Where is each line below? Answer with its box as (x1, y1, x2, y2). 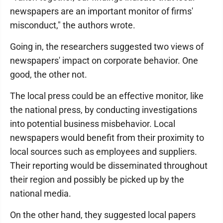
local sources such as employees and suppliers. (10, 146, 197, 157)
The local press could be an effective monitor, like (10, 91, 204, 101)
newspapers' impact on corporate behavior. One (10, 55, 198, 66)
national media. (10, 188, 71, 199)
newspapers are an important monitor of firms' (10, 6, 193, 16)
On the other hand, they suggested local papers (10, 210, 196, 220)
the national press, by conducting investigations (10, 105, 197, 115)
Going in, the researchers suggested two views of (10, 41, 204, 52)
